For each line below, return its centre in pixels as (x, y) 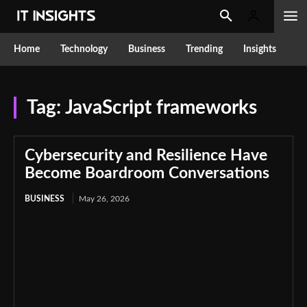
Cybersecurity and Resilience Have (146, 155)
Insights (260, 49)
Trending (204, 49)
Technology (84, 49)
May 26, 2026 (104, 199)
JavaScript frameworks (161, 108)
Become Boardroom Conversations (147, 173)
